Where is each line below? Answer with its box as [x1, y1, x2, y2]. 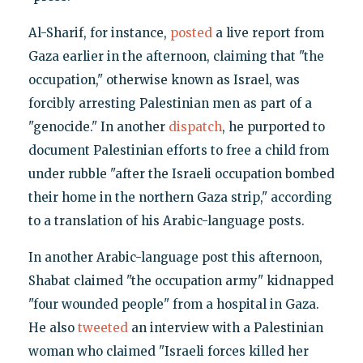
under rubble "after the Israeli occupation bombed [28, 165, 335, 181]
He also [28, 319, 78, 335]
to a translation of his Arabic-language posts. [28, 212, 305, 228]
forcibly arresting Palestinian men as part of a [28, 95, 312, 111]
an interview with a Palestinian [127, 319, 323, 335]
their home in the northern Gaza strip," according [28, 189, 332, 205]
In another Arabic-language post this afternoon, [28, 249, 322, 265]
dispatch [168, 118, 222, 135]
